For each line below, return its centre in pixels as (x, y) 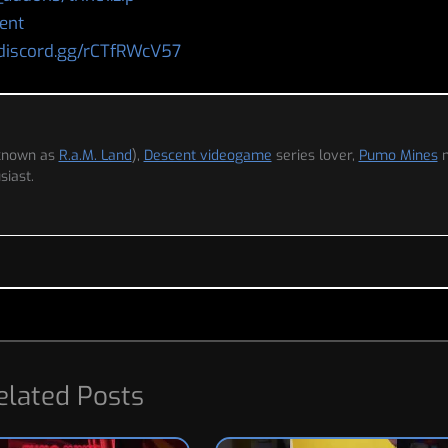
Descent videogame (207, 155)
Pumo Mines (398, 155)
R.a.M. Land (95, 155)
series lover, (315, 155)
